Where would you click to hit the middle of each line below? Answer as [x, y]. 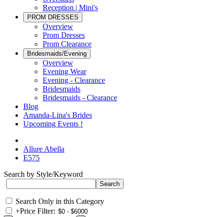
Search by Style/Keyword [43, 174]
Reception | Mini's [70, 8]
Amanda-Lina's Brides [58, 115]
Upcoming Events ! [53, 124]
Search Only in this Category [60, 201]
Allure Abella [44, 149]
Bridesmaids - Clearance [80, 98]
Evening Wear [64, 71]
